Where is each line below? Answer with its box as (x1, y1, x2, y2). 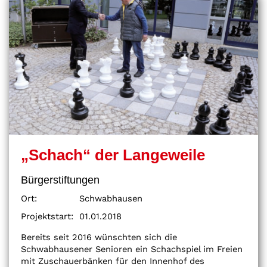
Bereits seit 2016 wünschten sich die (21, 232, 177, 243)
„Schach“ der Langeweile (21, 146, 205, 163)
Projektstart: (21, 211, 73, 222)
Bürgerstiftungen (21, 173, 100, 187)
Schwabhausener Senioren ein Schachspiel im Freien (21, 244, 243, 255)
